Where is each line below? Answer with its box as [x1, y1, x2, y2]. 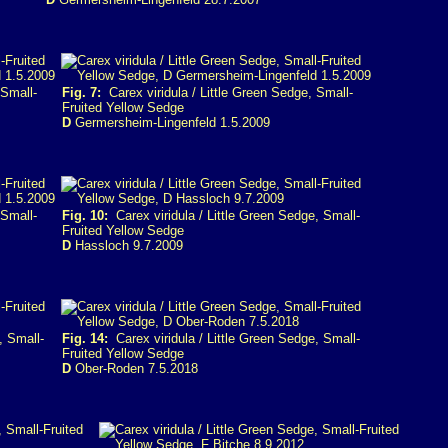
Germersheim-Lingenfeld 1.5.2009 [71, 115, 270, 130]
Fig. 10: [62, 208, 108, 223]
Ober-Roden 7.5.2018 [71, 361, 198, 376]
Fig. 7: [62, 85, 101, 100]
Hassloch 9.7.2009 [71, 238, 183, 253]
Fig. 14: [62, 331, 108, 346]
